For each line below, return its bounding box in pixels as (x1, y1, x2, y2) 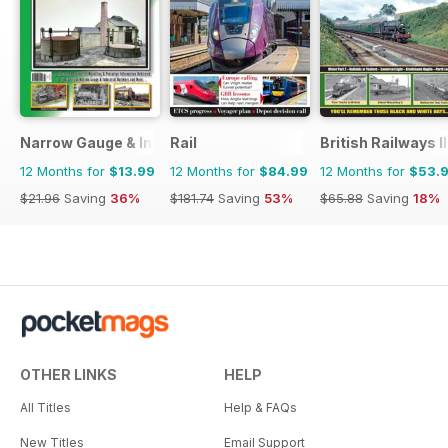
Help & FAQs (224, 399, 297, 415)
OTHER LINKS (20, 365, 117, 383)
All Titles (20, 399, 71, 415)
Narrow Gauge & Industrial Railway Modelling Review (20, 133, 395, 151)
